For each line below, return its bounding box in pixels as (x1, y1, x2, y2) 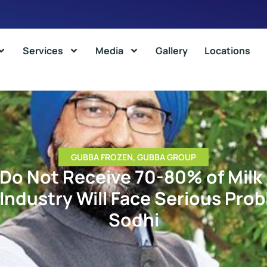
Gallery (156, 44, 188, 57)
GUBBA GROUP (137, 151, 196, 163)
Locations (204, 44, 250, 57)
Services (23, 44, 63, 57)
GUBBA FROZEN (71, 151, 133, 163)
